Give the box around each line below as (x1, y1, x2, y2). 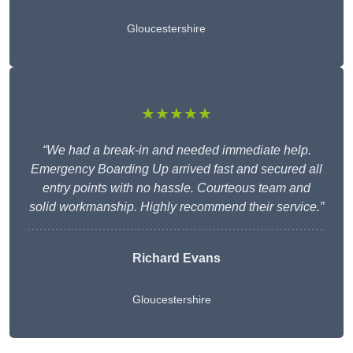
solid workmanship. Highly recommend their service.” (29, 200, 324, 214)
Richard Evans (132, 251, 221, 266)
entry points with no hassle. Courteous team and (43, 181, 310, 195)
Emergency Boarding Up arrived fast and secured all (31, 162, 322, 176)
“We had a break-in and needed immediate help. (42, 143, 311, 158)
